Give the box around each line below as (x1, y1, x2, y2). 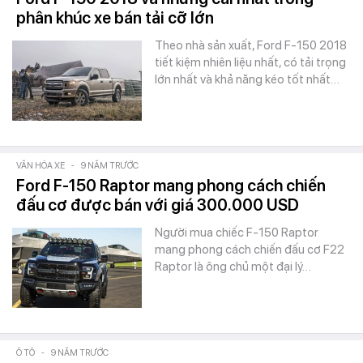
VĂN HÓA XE (16, 160, 65, 171)
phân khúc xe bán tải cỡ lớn (16, 8, 214, 28)
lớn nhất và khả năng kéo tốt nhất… (155, 72, 340, 87)
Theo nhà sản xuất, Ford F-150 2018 (155, 38, 347, 53)
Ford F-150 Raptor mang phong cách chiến (16, 176, 326, 195)
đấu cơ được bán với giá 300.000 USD (16, 195, 299, 215)
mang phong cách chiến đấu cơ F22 (155, 242, 344, 257)
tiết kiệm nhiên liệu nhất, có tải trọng (155, 55, 346, 70)
